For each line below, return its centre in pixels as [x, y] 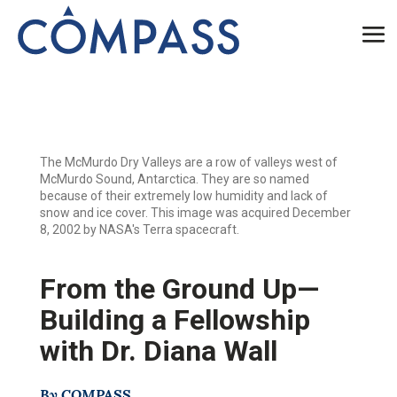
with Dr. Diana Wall [158, 351]
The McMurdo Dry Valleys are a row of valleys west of [188, 162]
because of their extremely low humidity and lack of [183, 196]
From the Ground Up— [179, 289]
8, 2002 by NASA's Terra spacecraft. [139, 230]
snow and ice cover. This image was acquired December [195, 213]
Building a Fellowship [175, 320]
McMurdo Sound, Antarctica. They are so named [174, 179]
